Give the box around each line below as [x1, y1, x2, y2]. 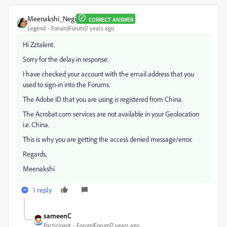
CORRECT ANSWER [89, 16, 133, 23]
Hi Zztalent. [23, 40, 55, 49]
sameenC [44, 211, 71, 220]
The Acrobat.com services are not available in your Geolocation [23, 109, 199, 118]
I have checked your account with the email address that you [23, 69, 194, 78]
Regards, [23, 149, 47, 158]
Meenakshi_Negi [27, 14, 76, 23]
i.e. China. [23, 120, 49, 129]
